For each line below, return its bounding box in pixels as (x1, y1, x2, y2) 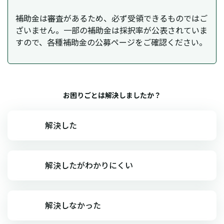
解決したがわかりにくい (45, 159, 133, 171)
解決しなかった (45, 199, 101, 211)
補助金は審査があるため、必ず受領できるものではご (15, 11, 207, 24)
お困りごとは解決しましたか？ (63, 89, 161, 100)
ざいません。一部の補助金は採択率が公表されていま (15, 23, 207, 36)
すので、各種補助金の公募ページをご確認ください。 (15, 35, 207, 48)
